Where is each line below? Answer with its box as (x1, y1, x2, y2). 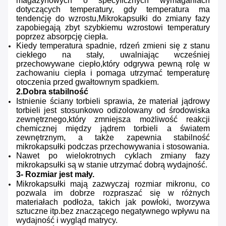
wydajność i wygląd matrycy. (16, 216, 118, 225)
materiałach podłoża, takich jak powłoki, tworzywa (16, 198, 210, 207)
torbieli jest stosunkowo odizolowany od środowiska (16, 106, 210, 115)
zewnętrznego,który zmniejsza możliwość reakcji (16, 115, 210, 124)
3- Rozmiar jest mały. (16, 170, 94, 179)
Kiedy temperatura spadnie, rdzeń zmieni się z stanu (16, 41, 210, 50)
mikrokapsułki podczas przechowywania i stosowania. (16, 142, 209, 151)
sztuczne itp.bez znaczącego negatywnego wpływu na (16, 207, 210, 216)
